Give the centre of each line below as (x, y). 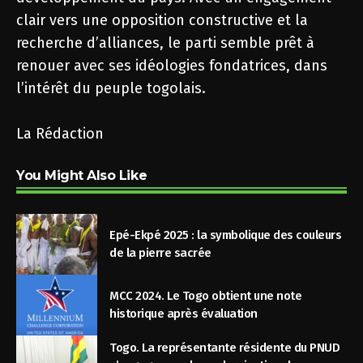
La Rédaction (60, 133)
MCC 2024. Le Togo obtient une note (206, 296)
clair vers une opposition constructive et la (162, 20)
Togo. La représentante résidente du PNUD (225, 348)
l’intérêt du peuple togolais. (111, 88)
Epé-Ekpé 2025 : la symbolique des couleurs (226, 235)
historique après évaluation (184, 314)
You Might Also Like (82, 175)
